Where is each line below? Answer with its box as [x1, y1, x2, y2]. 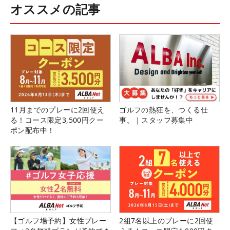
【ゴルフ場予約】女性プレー [10, 215, 107, 225]
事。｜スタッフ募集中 [119, 114, 194, 125]
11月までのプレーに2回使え [10, 104, 105, 114]
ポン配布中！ [10, 125, 55, 135]
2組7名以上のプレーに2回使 [119, 215, 214, 225]
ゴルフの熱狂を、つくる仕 [119, 104, 208, 114]
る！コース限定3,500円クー [10, 114, 104, 125]
